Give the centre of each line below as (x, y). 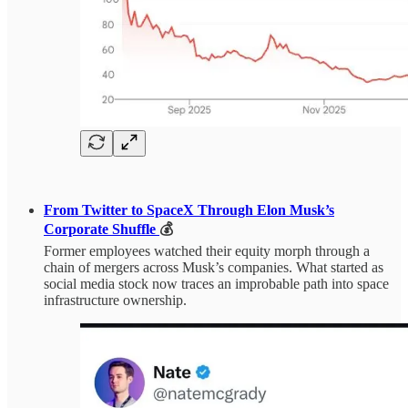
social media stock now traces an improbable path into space (216, 283)
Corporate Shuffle (102, 229)
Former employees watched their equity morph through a (207, 250)
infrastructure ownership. (115, 300)
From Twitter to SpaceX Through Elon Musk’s (189, 209)
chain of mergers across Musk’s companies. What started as (214, 267)
